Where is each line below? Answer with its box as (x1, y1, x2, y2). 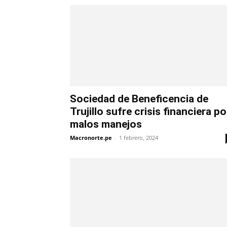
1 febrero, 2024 (119, 134, 158, 142)
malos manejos (70, 118, 142, 131)
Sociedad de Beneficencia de (70, 93, 208, 105)
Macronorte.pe (70, 134, 112, 142)
